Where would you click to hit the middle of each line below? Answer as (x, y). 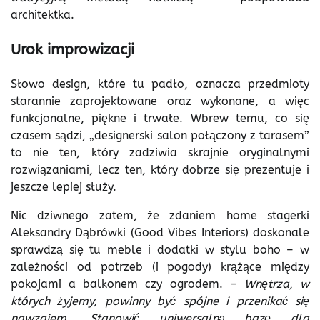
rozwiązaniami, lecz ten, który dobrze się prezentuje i (160, 169)
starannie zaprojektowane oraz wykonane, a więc (160, 101)
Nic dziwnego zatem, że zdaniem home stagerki (160, 215)
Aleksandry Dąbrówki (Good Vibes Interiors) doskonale (160, 232)
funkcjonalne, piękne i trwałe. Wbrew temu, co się (160, 118)
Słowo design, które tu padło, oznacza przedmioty (160, 84)
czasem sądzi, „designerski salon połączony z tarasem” (160, 135)
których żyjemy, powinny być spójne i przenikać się (160, 301)
